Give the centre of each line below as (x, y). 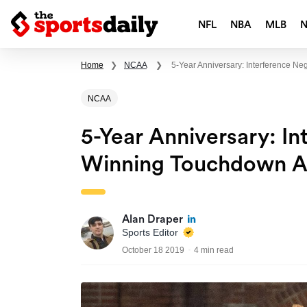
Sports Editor (151, 233)
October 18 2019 (153, 250)
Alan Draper (152, 220)
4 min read (214, 250)
